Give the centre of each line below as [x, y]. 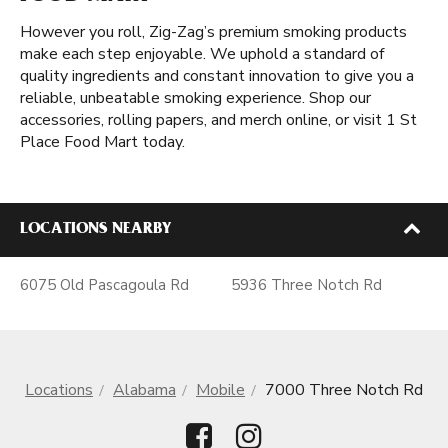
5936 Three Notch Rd [306, 285]
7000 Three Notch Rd [344, 390]
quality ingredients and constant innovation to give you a [217, 76]
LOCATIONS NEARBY [95, 230]
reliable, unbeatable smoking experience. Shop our [195, 98]
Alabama [144, 390]
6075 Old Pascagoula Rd [104, 285]
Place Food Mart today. [102, 142]
